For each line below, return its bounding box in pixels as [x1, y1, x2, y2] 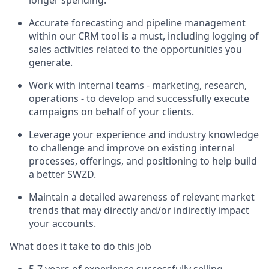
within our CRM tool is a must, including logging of [29, 29, 259, 43]
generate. [29, 55, 73, 69]
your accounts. [29, 216, 96, 230]
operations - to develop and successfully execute [29, 91, 249, 105]
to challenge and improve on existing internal [29, 141, 235, 154]
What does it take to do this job [10, 239, 151, 253]
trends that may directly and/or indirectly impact [29, 203, 249, 217]
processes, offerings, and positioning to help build [29, 154, 257, 168]
